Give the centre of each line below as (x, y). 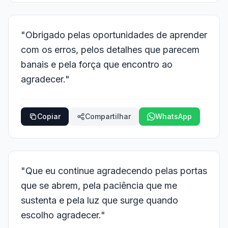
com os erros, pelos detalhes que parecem (110, 50)
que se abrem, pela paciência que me (99, 186)
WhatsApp (174, 116)
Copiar (49, 116)
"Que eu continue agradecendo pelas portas (114, 171)
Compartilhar (108, 116)
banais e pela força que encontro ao (97, 64)
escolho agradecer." (63, 215)
